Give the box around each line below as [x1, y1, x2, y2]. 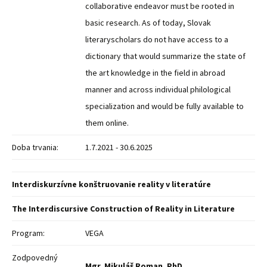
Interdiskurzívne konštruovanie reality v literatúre [12, 179, 211, 190]
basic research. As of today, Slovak [85, 17, 211, 28]
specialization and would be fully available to [85, 101, 244, 111]
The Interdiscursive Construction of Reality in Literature [12, 203, 235, 214]
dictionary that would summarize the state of [85, 51, 246, 61]
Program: [12, 228, 45, 238]
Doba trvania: [12, 142, 58, 153]
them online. [85, 117, 129, 128]
